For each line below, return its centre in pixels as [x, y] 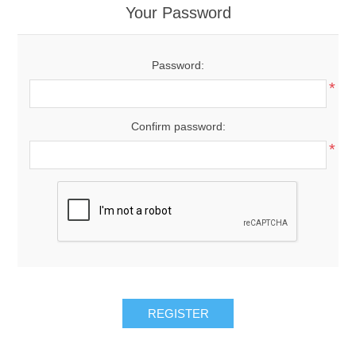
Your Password [178, 13]
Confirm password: [178, 127]
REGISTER [178, 314]
